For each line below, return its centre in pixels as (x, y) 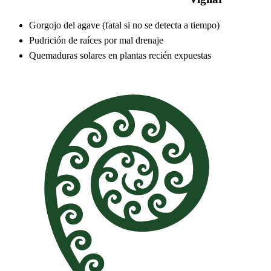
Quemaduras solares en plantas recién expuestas (120, 55)
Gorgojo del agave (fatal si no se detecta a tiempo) (124, 25)
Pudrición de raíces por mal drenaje (96, 40)
